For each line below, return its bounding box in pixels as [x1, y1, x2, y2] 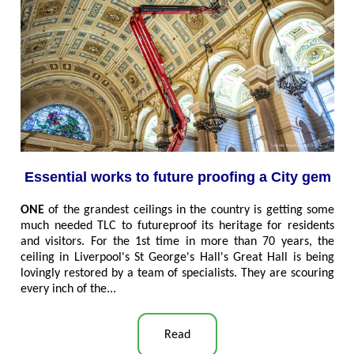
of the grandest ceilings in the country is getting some [44, 204, 334, 217]
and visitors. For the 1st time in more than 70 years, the [21, 235, 334, 249]
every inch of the [21, 283, 107, 296]
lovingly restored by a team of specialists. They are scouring [21, 267, 334, 281]
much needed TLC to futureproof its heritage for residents [21, 220, 334, 233]
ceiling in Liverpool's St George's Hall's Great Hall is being [21, 251, 334, 265]
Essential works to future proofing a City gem [24, 168, 331, 185]
